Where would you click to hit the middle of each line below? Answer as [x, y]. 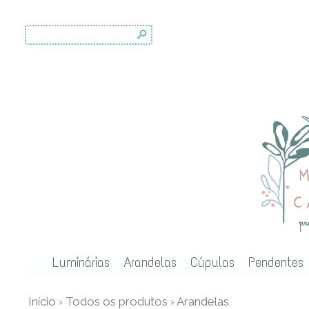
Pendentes [276, 262]
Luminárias [81, 262]
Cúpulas [212, 262]
